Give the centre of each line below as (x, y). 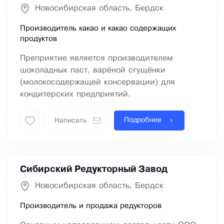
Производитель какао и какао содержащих (98, 29)
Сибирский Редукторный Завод (94, 170)
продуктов (38, 39)
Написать (70, 121)
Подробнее (143, 120)
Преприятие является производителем (96, 58)
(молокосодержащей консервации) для (97, 82)
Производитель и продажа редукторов (91, 206)
